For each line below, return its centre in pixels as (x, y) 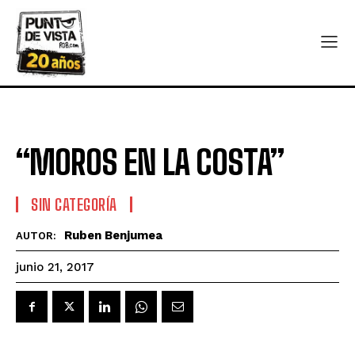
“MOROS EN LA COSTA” (150, 162)
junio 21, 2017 (55, 267)
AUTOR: (36, 235)
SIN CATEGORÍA (74, 204)
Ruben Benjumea (113, 235)
